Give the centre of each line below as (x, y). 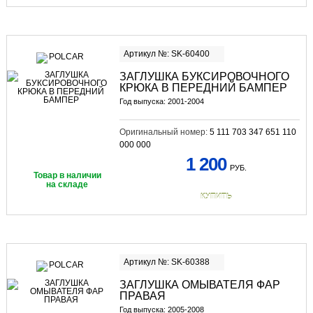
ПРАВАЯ (142, 296)
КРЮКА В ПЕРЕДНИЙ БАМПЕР (203, 87)
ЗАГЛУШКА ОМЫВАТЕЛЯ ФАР (199, 285)
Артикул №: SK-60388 (166, 262)
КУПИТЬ (216, 196)
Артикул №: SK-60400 (166, 53)
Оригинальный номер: (164, 132)
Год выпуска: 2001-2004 (161, 101)
